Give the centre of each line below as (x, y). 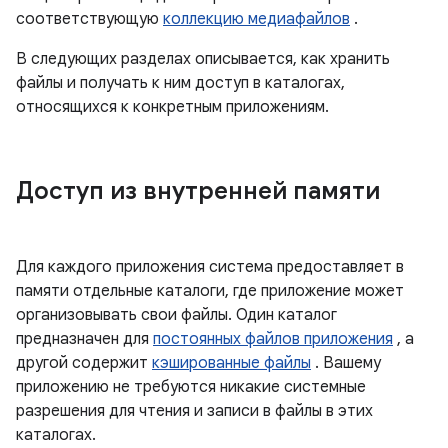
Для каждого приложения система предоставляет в (210, 267)
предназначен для (84, 339)
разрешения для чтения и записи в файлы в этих (194, 411)
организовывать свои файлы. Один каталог (176, 315)
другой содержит (84, 363)
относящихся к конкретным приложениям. (172, 107)
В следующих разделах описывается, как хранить (203, 59)
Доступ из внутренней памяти (198, 191)
